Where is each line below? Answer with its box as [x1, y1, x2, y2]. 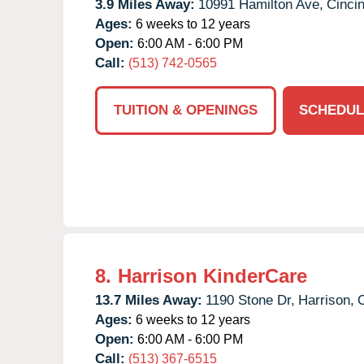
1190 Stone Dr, [206, 292, 295, 308]
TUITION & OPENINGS [114, 102, 258, 118]
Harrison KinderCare [118, 264, 307, 287]
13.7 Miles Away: [95, 292, 202, 308]
